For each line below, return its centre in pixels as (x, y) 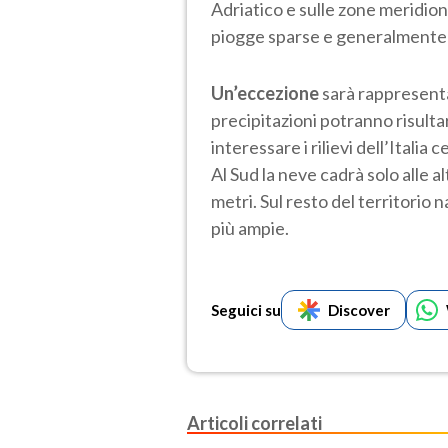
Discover (358, 309)
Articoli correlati (254, 422)
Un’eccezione (266, 92)
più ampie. (250, 227)
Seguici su (246, 309)
